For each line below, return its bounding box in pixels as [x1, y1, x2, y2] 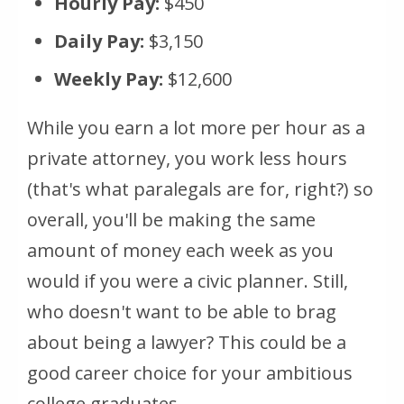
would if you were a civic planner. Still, [27, 268, 348, 293]
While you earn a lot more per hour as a [27, 115, 365, 140]
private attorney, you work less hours [27, 145, 347, 170]
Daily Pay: [54, 28, 144, 53]
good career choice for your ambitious [27, 360, 353, 385]
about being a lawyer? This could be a [27, 329, 346, 354]
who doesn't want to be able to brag [27, 298, 336, 324]
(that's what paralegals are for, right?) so [27, 176, 373, 201]
